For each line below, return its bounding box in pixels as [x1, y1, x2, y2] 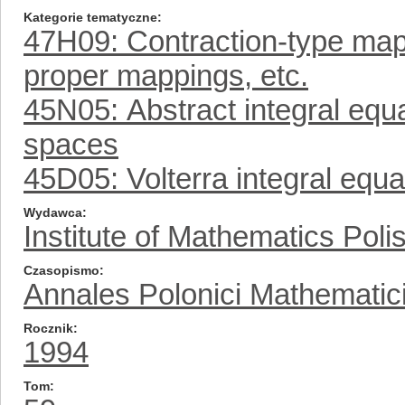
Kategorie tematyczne [24, 10, 157, 24]
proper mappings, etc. [24, 59, 308, 92]
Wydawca [24, 205, 82, 220]
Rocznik [24, 321, 73, 335]
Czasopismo [24, 263, 99, 278]
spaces [24, 127, 118, 161]
